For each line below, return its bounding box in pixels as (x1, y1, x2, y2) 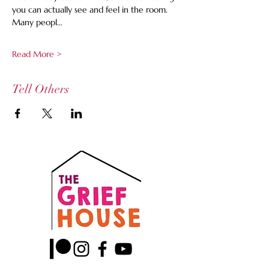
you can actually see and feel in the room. (12, 4, 170, 15)
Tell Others (12, 82, 69, 97)
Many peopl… (12, 17, 62, 28)
